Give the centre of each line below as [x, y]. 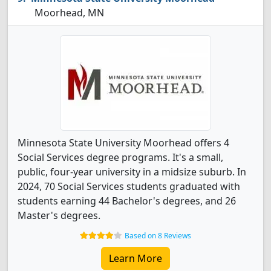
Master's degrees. [59, 215]
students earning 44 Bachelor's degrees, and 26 [127, 201]
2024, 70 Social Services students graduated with [129, 186]
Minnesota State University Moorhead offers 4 [123, 143]
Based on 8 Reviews [158, 236]
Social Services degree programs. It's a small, [120, 157]
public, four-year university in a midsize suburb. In [132, 172]
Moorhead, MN [68, 13]
